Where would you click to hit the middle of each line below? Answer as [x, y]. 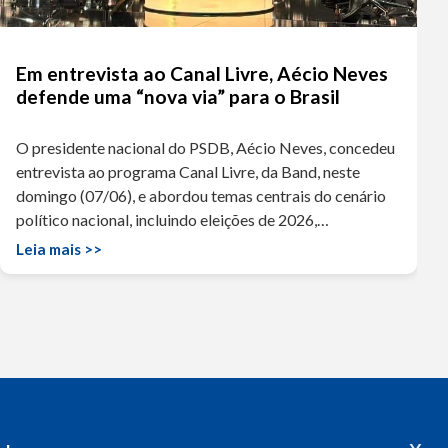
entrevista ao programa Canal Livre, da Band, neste [188, 171]
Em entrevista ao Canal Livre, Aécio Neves [202, 73]
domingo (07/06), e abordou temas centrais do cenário [201, 195]
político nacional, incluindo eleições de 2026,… [173, 219]
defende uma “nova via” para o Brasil [178, 96]
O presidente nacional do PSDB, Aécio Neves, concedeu [206, 147]
